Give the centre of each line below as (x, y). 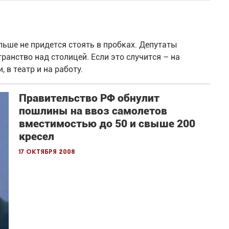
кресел (37, 136)
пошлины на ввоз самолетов (93, 111)
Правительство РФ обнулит (89, 98)
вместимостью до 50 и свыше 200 (107, 123)
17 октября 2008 (47, 152)
